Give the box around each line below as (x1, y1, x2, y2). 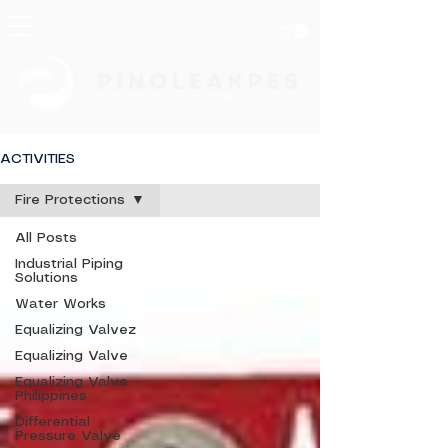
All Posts (15, 231, 77, 246)
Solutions (15, 271, 78, 286)
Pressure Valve (15, 429, 121, 444)
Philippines (15, 389, 87, 404)
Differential (15, 415, 90, 430)
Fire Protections (15, 193, 125, 208)
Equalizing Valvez (15, 323, 136, 338)
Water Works (15, 297, 106, 312)
